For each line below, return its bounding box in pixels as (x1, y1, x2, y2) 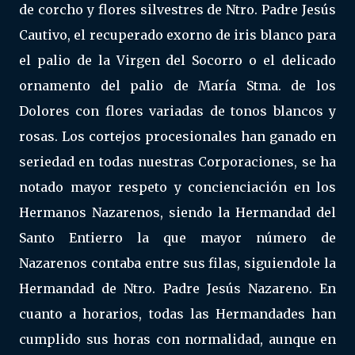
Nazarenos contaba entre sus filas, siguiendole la (19, 255, 336, 271)
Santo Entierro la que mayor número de (19, 230, 336, 246)
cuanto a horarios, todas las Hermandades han (19, 306, 336, 322)
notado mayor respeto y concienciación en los (19, 179, 336, 195)
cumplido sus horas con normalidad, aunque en (19, 331, 336, 347)
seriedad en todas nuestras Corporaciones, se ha (19, 154, 336, 170)
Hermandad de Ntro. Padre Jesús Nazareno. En (19, 281, 336, 296)
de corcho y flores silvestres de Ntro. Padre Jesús (19, 2, 336, 17)
